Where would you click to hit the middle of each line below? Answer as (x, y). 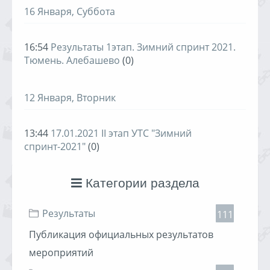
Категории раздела (140, 183)
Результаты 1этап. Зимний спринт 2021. (143, 47)
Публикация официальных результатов (121, 234)
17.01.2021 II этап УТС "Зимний (121, 133)
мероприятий (61, 253)
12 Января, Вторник (70, 98)
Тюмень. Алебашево (72, 60)
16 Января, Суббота (70, 11)
